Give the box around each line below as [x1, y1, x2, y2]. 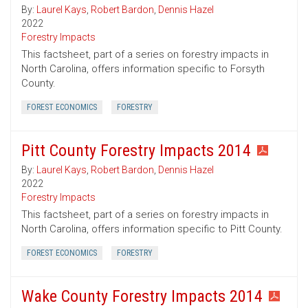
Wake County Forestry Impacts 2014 [21, 287, 263, 307]
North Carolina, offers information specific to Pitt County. [21, 223, 283, 236]
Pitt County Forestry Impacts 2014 [21, 141, 251, 161]
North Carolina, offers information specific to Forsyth [21, 63, 265, 76]
